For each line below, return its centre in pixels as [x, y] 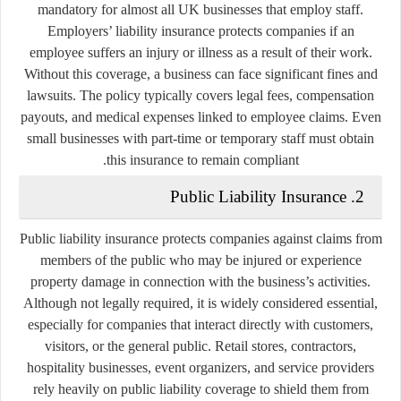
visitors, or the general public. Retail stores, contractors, [200, 346]
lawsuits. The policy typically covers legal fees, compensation [200, 95]
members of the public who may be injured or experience [200, 260]
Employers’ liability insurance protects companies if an [200, 30]
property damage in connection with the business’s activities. [200, 281]
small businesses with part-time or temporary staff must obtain [200, 138]
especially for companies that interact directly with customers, [200, 324]
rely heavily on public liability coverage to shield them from [200, 388]
